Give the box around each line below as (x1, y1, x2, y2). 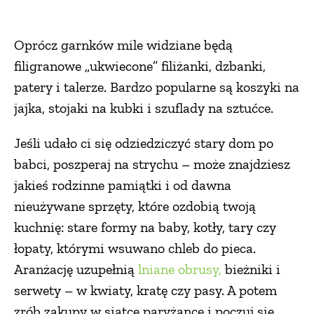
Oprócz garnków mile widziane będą (14, 36, 233, 53)
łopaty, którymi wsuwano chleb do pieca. (14, 239, 256, 257)
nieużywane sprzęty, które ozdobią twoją (14, 197, 256, 214)
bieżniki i (221, 260, 280, 278)
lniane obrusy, (138, 260, 221, 278)
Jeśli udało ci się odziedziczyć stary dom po (14, 134, 273, 151)
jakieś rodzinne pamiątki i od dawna (14, 176, 231, 193)
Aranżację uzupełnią (14, 260, 138, 278)
